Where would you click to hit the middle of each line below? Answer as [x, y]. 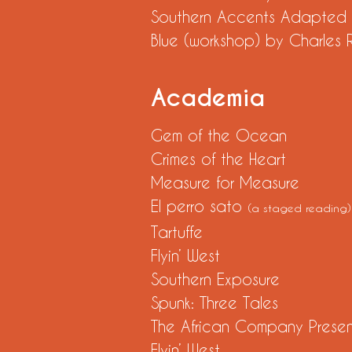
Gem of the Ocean [219, 135]
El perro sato [199, 206]
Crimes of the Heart [218, 159]
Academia [208, 98]
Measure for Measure [225, 182]
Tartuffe [210, 232]
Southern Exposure [235, 279]
